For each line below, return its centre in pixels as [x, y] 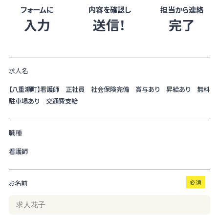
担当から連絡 [182, 9]
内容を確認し [109, 9]
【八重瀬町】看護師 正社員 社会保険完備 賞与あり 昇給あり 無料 [109, 89]
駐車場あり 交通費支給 [43, 100]
